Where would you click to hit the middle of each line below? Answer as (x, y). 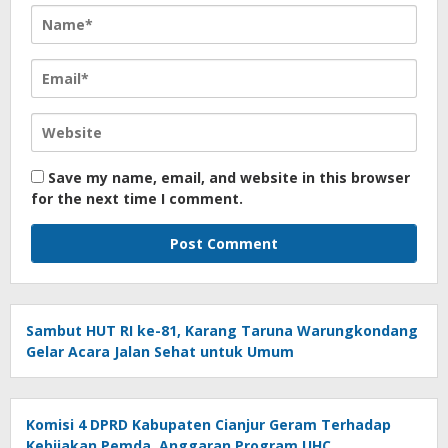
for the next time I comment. (137, 199)
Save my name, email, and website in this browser (229, 178)
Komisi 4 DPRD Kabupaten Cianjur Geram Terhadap (208, 425)
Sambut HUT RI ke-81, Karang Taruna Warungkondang (222, 331)
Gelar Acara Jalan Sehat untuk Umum (160, 352)
